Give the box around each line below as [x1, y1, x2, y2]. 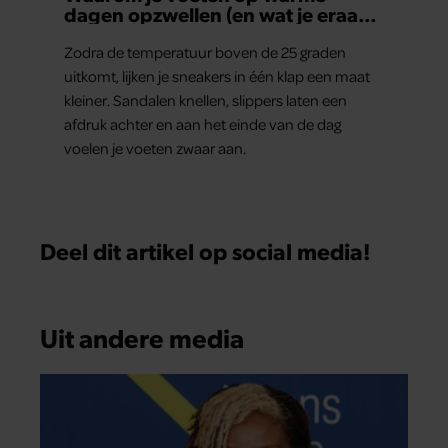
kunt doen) [64, 21, 165, 48]
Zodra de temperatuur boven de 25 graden [64, 42, 346, 63]
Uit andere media [40, 319, 244, 354]
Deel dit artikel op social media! [40, 235, 371, 267]
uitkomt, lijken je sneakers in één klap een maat [64, 66, 370, 87]
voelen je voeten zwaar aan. [64, 138, 246, 159]
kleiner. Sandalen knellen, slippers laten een [64, 90, 347, 111]
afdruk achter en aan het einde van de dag [64, 114, 341, 135]
